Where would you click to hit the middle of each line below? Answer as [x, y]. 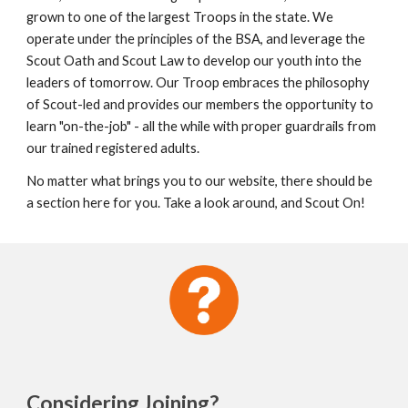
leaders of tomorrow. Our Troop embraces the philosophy [199, 82]
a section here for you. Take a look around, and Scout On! [196, 203]
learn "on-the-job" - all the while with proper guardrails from [202, 126]
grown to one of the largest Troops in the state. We [180, 17]
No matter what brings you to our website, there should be [200, 181]
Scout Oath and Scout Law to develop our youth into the [194, 61]
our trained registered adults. [113, 148]
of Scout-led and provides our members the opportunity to [200, 104]
